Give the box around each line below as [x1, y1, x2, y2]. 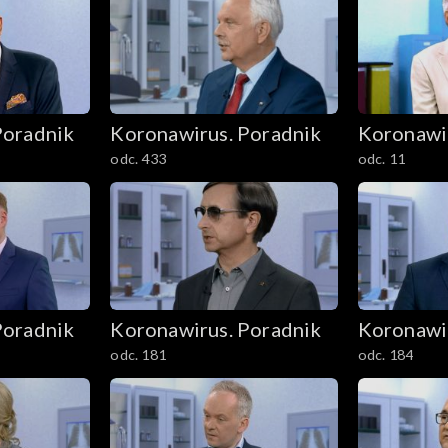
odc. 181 [110, 345, 166, 363]
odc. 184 [357, 345, 414, 363]
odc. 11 [357, 150, 405, 168]
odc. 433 [110, 150, 166, 168]
